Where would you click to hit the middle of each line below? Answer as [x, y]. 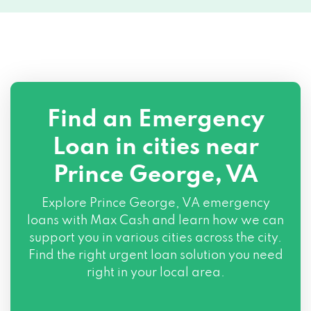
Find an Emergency [155, 120]
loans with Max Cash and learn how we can [155, 221]
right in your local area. [155, 273]
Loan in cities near [155, 148]
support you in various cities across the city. [155, 238]
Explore [65, 203]
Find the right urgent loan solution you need [155, 255]
